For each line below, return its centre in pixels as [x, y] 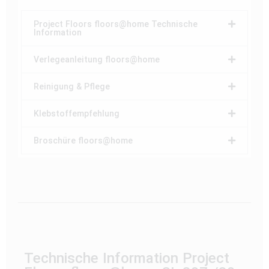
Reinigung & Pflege [72, 86]
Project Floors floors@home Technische [116, 24]
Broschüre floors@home [83, 140]
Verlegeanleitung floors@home [97, 59]
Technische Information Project [127, 258]
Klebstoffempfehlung [77, 113]
